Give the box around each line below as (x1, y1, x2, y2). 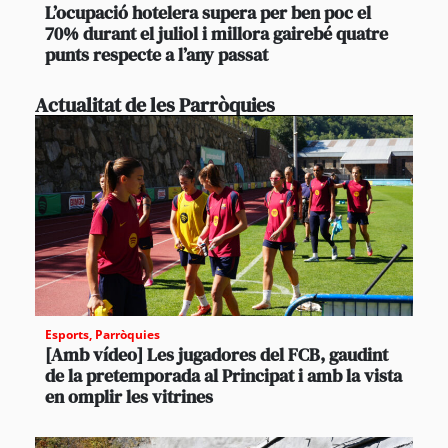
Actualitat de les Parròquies (35, 91, 275, 120)
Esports (45, 326, 89, 344)
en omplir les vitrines (45, 384, 213, 410)
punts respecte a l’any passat (45, 42, 268, 68)
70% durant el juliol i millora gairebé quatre (45, 21, 388, 47)
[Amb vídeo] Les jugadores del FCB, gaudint (45, 342, 388, 368)
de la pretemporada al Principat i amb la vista (45, 363, 402, 389)
